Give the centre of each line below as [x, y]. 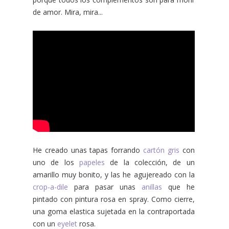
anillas [148, 187]
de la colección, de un [150, 162]
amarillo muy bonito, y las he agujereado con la [114, 174]
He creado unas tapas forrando [87, 150]
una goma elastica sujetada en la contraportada [114, 211]
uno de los [56, 162]
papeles [92, 162]
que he [178, 187]
